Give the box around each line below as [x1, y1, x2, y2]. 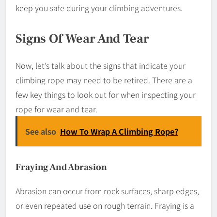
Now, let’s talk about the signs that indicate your [15, 60, 186, 72]
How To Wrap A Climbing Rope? [60, 125, 178, 138]
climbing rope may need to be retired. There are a [15, 74, 192, 86]
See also [25, 125, 56, 138]
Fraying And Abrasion [15, 161, 107, 173]
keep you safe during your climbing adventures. [15, 1, 183, 14]
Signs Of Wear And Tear [15, 30, 149, 47]
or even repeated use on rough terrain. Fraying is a [15, 200, 194, 212]
